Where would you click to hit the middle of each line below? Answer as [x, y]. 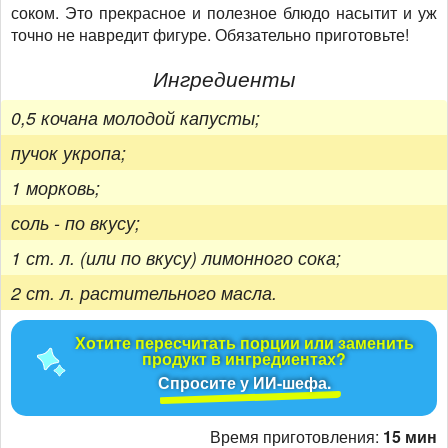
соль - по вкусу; [75, 223]
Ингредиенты [224, 77]
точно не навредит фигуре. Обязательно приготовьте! [210, 34]
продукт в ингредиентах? [244, 359]
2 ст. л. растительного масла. [144, 293]
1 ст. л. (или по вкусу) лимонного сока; [176, 258]
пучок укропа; [68, 153]
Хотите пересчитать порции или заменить [244, 343]
